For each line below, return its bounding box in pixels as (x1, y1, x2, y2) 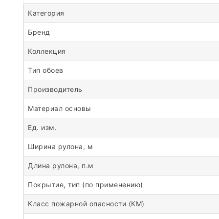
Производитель (28, 85, 83, 93)
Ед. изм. (28, 123, 57, 131)
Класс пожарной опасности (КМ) (28, 199, 145, 208)
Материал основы (28, 104, 91, 112)
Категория (28, 8, 65, 17)
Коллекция (28, 46, 66, 55)
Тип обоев (28, 66, 64, 74)
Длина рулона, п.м (28, 161, 94, 170)
